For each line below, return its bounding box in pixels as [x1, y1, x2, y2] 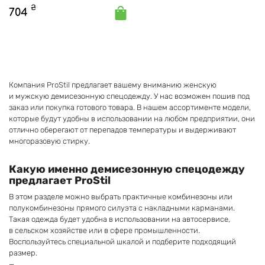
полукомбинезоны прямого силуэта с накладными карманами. [9, 203, 235, 212]
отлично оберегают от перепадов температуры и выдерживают [9, 125, 236, 134]
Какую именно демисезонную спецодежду [9, 163, 245, 176]
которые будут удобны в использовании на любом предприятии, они [9, 114, 255, 123]
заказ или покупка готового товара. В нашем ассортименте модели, [9, 103, 251, 112]
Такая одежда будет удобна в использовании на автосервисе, [9, 215, 230, 224]
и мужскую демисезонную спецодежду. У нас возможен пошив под [9, 92, 250, 101]
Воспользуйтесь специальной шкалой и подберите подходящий [9, 237, 236, 246]
